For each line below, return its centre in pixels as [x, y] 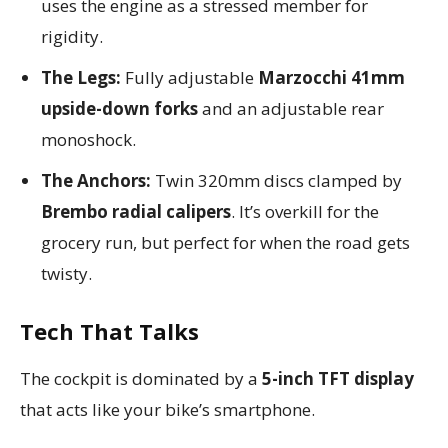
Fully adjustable [189, 77]
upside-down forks [119, 108]
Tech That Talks [109, 330]
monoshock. [88, 139]
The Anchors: [96, 180]
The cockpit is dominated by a [141, 378]
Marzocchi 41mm [331, 77]
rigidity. [72, 36]
